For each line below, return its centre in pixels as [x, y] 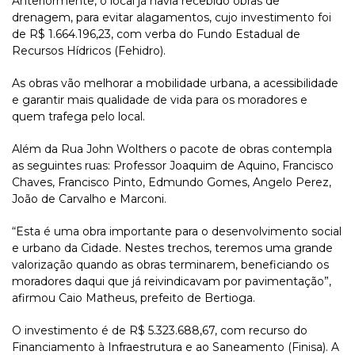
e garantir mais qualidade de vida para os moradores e [160, 100]
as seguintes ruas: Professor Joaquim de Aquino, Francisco [173, 166]
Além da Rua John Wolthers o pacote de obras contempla [172, 149]
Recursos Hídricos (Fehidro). [89, 51]
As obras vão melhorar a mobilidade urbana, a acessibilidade [175, 84]
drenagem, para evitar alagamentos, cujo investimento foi [172, 18]
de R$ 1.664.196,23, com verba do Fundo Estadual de [156, 34]
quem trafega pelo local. [78, 117]
